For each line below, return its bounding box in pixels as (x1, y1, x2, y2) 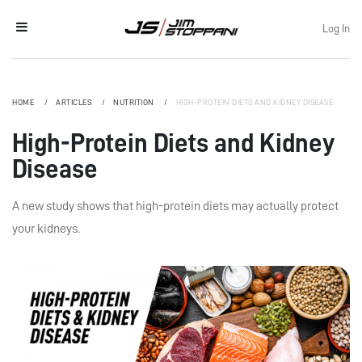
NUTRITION (113, 99, 156, 107)
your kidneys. (12, 222, 80, 235)
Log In (322, 23, 350, 34)
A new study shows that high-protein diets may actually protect (12, 200, 339, 213)
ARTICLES (56, 99, 94, 107)
